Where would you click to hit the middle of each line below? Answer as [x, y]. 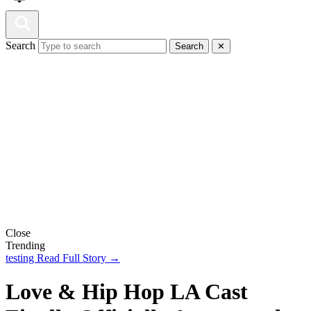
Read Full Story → [78, 258]
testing [21, 258]
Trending [25, 245]
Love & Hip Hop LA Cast [127, 292]
